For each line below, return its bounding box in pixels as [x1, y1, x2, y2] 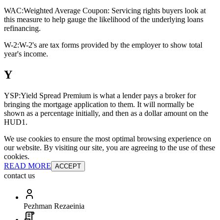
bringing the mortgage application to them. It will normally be [4, 100, 194, 109]
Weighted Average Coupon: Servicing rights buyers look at [24, 6, 206, 15]
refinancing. [4, 24, 41, 33]
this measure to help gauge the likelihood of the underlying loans [4, 15, 203, 24]
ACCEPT [55, 163, 81, 170]
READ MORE [4, 162, 51, 170]
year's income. [4, 50, 48, 58]
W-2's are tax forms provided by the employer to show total [19, 41, 202, 50]
